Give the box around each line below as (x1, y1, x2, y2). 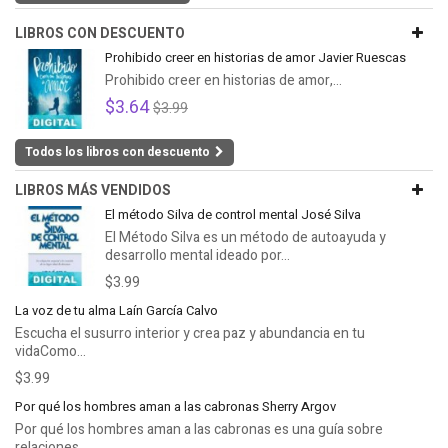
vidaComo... (15, 341, 86, 362)
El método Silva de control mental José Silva (105, 205, 361, 224)
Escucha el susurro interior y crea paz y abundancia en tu (15, 323, 365, 344)
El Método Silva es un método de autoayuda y (105, 227, 386, 248)
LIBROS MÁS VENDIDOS (15, 180, 171, 201)
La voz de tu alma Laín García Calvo (15, 301, 218, 320)
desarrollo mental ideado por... (105, 245, 290, 266)
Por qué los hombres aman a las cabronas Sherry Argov (15, 397, 336, 416)
